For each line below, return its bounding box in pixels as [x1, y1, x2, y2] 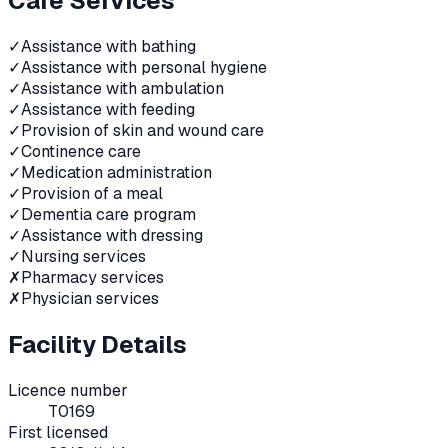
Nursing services [21, 246, 146, 268]
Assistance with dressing [21, 225, 203, 247]
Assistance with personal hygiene [21, 57, 267, 79]
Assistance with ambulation [21, 78, 224, 100]
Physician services [21, 288, 159, 310]
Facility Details [8, 329, 187, 361]
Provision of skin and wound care [21, 120, 264, 142]
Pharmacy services [21, 267, 164, 289]
